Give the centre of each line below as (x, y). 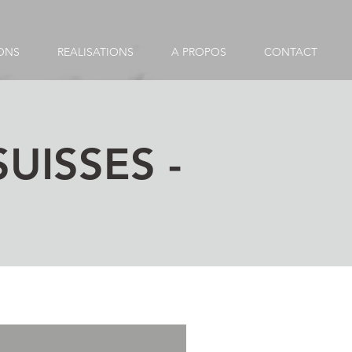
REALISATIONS (95, 52)
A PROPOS (199, 52)
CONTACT (291, 52)
